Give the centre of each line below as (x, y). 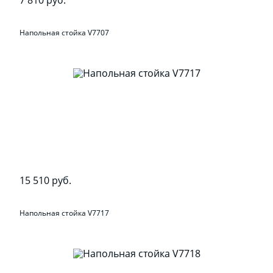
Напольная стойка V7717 (65, 213)
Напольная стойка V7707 (65, 33)
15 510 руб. (46, 180)
